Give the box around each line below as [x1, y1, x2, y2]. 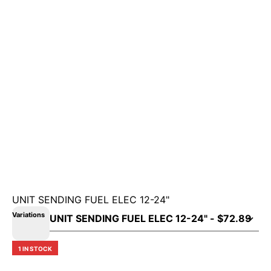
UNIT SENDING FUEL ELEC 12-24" [12, 194, 169, 206]
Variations [12, 211, 45, 219]
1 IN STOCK [18, 245, 52, 252]
